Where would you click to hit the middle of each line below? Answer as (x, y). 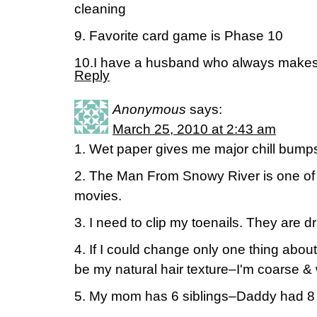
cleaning (100, 9)
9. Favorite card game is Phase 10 (179, 36)
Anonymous (149, 109)
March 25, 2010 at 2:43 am (194, 129)
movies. (98, 196)
